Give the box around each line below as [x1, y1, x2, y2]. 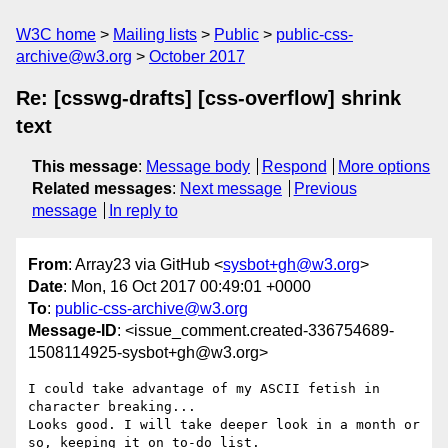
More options [338, 158, 431, 175]
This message [32, 158, 138, 175]
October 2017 [149, 48, 245, 65]
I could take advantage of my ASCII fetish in [28, 381, 380, 397]
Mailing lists [113, 26, 197, 43]
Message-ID [28, 322, 117, 340]
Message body [146, 158, 250, 175]
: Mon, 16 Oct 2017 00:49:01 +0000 [63, 278, 311, 296]
